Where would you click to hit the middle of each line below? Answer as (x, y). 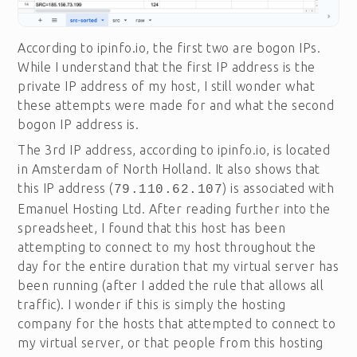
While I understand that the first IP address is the (167, 67)
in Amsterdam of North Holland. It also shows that (169, 169)
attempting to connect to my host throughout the (167, 247)
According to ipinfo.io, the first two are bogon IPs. (169, 47)
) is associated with (279, 188)
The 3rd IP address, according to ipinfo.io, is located (174, 149)
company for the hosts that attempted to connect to (177, 323)
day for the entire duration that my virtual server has (178, 266)
